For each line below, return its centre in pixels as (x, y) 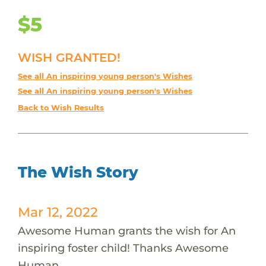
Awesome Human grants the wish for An (126, 230)
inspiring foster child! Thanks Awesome (123, 248)
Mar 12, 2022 (58, 212)
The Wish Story (78, 172)
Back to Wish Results (61, 107)
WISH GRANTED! (69, 57)
